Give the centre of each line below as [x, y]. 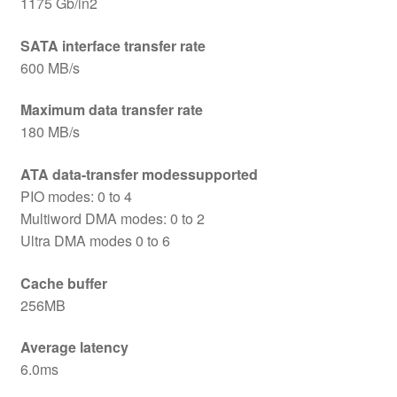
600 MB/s [50, 67]
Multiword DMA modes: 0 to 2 [112, 219]
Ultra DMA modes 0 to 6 [95, 241]
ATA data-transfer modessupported [139, 175]
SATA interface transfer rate [113, 45]
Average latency [74, 347]
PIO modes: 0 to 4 [76, 197]
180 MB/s [50, 132]
